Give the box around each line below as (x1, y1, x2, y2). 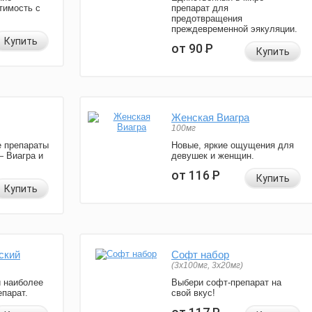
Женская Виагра (171, 111, 249, 124)
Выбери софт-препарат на (171, 277, 281, 288)
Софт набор (171, 249, 229, 261)
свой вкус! (171, 288, 215, 299)
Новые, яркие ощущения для (171, 140, 294, 151)
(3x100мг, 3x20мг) (171, 260, 243, 271)
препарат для (171, 3, 228, 14)
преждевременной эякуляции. (171, 24, 297, 35)
